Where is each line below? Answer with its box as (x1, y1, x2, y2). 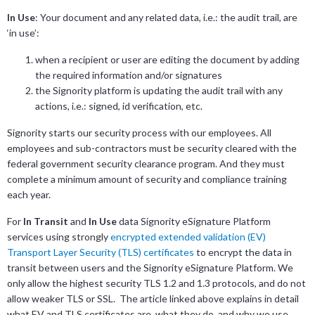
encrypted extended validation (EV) (110, 231, 266, 243)
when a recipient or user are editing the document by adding (35, 53, 300, 66)
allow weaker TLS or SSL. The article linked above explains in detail (7, 292, 299, 305)
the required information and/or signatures (35, 69, 222, 82)
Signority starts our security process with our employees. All (7, 127, 271, 139)
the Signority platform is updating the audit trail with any (35, 84, 283, 97)
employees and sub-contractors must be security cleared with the (7, 142, 297, 155)
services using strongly (7, 231, 110, 243)
